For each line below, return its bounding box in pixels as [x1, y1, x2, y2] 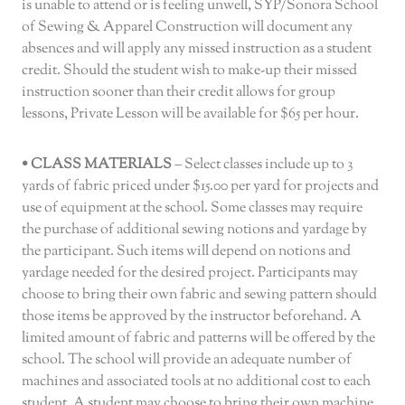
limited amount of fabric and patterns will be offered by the [22, 328, 375, 350]
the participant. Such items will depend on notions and [22, 241, 351, 263]
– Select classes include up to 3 [172, 155, 353, 176]
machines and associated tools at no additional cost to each [22, 372, 371, 393]
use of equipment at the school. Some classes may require [22, 198, 363, 220]
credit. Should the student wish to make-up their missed [22, 61, 357, 82]
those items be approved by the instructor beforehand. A [22, 306, 362, 328]
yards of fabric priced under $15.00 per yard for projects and [22, 176, 379, 198]
